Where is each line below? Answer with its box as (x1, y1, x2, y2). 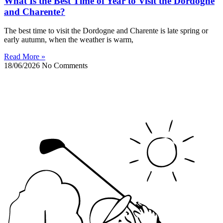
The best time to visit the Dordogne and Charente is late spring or (4, 26, 208, 35)
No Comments (42, 61, 88, 70)
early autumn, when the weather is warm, (4, 35, 133, 44)
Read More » (4, 52, 45, 61)
